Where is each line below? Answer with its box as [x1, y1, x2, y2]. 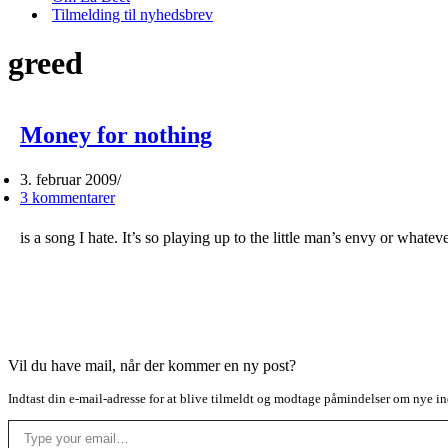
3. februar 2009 [20, 170, 117, 188]
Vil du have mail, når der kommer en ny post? [8, 356, 296, 374]
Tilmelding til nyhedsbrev [52, 6, 213, 23]
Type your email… [7, 409, 57, 427]
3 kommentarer [20, 188, 115, 206]
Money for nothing [20, 121, 212, 148]
